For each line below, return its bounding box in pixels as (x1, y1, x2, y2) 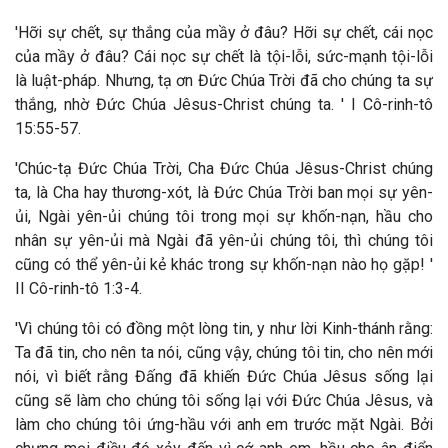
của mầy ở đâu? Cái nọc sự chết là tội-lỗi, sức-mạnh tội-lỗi (15, 47, 433, 66)
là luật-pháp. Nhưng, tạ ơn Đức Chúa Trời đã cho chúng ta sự (15, 71, 433, 90)
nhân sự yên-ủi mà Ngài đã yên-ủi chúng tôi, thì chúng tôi (15, 231, 433, 250)
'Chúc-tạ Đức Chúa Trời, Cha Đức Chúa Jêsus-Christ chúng (15, 159, 433, 178)
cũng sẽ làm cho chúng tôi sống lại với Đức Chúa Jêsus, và (15, 391, 433, 410)
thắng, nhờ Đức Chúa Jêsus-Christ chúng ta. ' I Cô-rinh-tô (15, 95, 433, 114)
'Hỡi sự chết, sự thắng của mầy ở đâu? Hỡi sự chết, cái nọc (15, 23, 433, 42)
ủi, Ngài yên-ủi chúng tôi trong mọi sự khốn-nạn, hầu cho (15, 207, 433, 226)
